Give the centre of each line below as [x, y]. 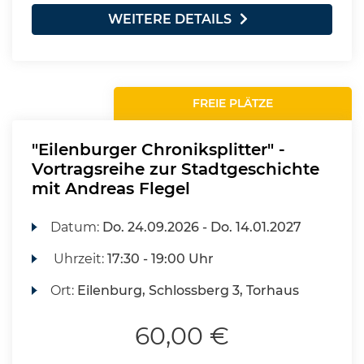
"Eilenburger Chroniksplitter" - [158, 149]
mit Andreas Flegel [111, 188]
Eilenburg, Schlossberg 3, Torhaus [188, 290]
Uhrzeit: [79, 259]
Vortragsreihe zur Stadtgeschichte [175, 169]
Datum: [77, 227]
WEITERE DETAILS [170, 19]
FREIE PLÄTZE [233, 103]
